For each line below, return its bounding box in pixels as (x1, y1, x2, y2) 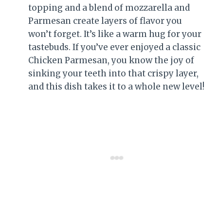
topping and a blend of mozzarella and (28, 2, 190, 13)
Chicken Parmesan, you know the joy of (28, 54, 194, 66)
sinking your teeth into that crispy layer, (28, 68, 199, 79)
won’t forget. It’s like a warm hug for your (28, 28, 201, 39)
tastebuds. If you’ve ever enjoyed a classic (28, 41, 200, 53)
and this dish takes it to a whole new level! (28, 81, 204, 92)
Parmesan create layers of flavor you (28, 15, 182, 26)
